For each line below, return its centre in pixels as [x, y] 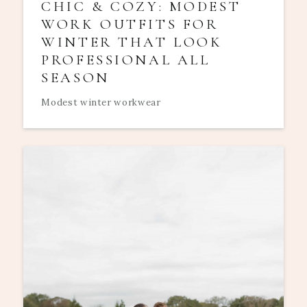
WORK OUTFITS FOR [130, 25]
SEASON [75, 78]
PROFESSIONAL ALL [126, 60]
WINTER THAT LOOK [132, 42]
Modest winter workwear [101, 102]
